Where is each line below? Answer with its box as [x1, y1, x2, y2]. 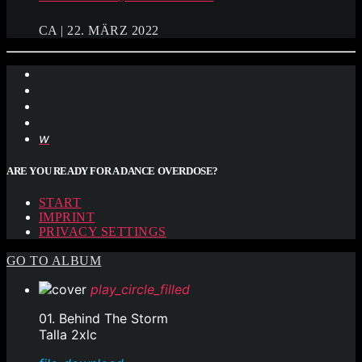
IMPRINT [39, 209, 95, 224]
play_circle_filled [90, 280, 190, 297]
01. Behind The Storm [39, 309, 168, 326]
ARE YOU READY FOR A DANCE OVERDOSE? [6, 164, 219, 177]
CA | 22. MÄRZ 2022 [39, 23, 159, 38]
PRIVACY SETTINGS [39, 224, 166, 238]
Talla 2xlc [39, 326, 97, 343]
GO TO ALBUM [6, 253, 102, 267]
